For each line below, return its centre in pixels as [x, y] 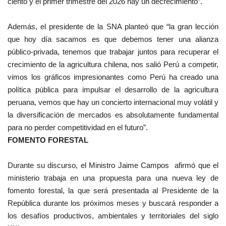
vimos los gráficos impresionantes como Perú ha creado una [113, 77]
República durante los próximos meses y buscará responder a [113, 203]
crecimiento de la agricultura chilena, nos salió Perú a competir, [113, 65]
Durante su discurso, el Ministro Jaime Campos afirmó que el [113, 165]
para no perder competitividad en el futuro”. [78, 128]
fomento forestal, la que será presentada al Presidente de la [113, 191]
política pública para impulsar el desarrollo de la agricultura [113, 90]
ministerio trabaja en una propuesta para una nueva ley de [113, 178]
